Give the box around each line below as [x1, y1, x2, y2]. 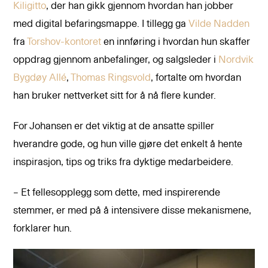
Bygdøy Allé [13, 73, 67, 83]
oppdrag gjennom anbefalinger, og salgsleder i [13, 55, 219, 65]
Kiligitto [13, 1, 47, 11]
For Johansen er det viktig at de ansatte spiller [13, 121, 215, 132]
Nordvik [218, 55, 254, 65]
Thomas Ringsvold [71, 73, 151, 83]
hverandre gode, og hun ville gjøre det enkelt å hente [13, 139, 243, 150]
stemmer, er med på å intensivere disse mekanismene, [13, 206, 252, 216]
